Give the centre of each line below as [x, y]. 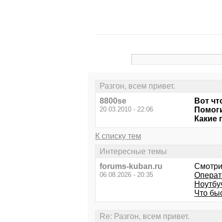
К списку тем [118, 136]
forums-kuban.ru [131, 166]
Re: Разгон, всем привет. [144, 216]
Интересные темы [133, 151]
